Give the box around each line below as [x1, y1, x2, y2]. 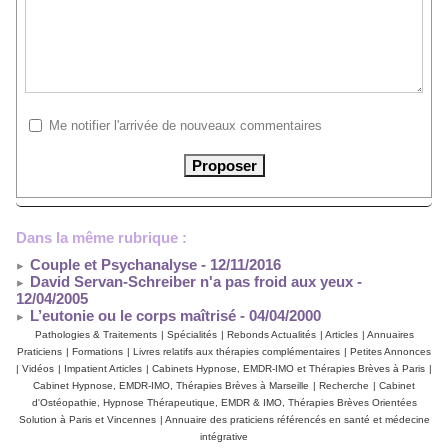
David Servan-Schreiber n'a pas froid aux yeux [26, 273, 353, 291]
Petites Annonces [350, 346, 431, 358]
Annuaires [366, 329, 414, 341]
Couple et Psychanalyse [26, 256, 197, 274]
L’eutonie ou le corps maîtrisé [26, 307, 236, 325]
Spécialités [166, 329, 217, 341]
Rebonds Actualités [226, 329, 316, 341]
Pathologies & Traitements [34, 329, 157, 341]
